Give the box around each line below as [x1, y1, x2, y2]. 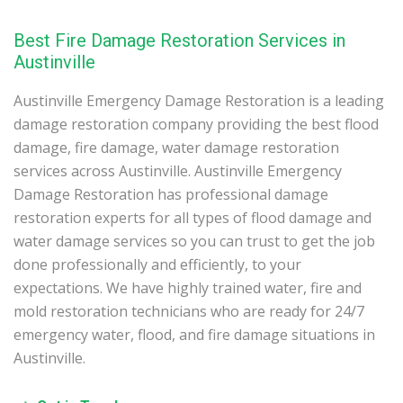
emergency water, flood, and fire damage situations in [13, 325, 375, 345]
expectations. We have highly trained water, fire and [13, 278, 362, 299]
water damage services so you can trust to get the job [13, 231, 375, 252]
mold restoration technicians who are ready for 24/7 [13, 301, 364, 322]
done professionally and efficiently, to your [13, 255, 301, 275]
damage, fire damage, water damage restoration [13, 138, 339, 158]
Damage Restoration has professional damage [13, 184, 328, 205]
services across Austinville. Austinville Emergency [13, 161, 342, 182]
